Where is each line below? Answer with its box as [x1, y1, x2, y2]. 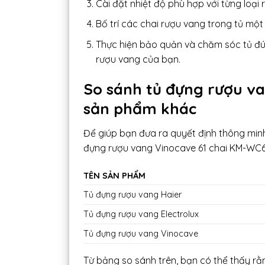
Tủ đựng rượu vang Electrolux [83, 209, 199, 220]
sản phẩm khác [83, 98, 196, 118]
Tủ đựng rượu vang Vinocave [83, 228, 198, 240]
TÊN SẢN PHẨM [83, 170, 146, 182]
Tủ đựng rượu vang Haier [83, 189, 182, 201]
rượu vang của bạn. [95, 53, 180, 65]
